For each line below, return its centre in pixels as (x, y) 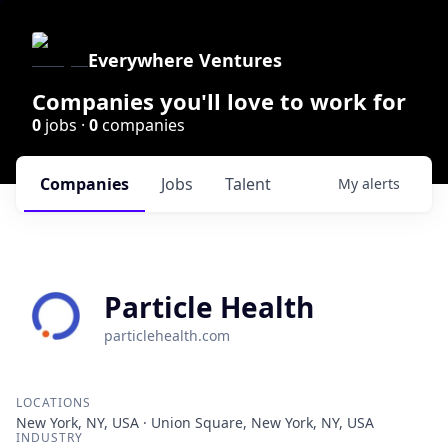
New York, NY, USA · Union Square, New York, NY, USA (195, 422)
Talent (248, 184)
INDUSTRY (49, 437)
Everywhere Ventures (185, 60)
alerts (381, 183)
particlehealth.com (167, 335)
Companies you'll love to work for (219, 101)
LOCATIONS (53, 402)
